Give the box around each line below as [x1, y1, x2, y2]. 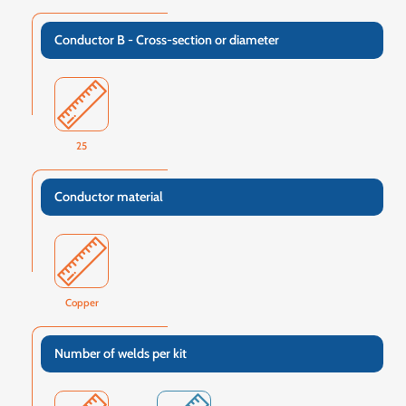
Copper [64, 296, 99, 310]
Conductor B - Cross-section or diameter [54, 32, 279, 49]
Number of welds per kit [54, 345, 187, 362]
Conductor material [54, 188, 163, 206]
